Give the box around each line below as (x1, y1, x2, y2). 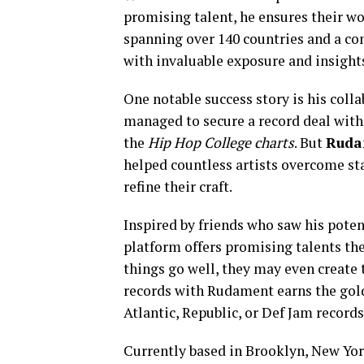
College (204, 133, 251, 153)
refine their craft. (123, 177, 232, 197)
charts (254, 133, 294, 153)
